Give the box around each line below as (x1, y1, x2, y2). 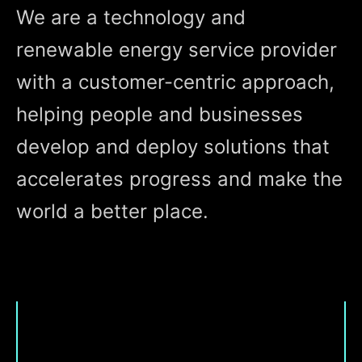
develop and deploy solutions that (16, 135, 330, 158)
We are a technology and (16, 6, 246, 29)
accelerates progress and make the (16, 167, 343, 191)
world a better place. (16, 200, 208, 223)
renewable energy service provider (16, 38, 337, 61)
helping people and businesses (16, 103, 303, 126)
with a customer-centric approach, (16, 70, 335, 94)
